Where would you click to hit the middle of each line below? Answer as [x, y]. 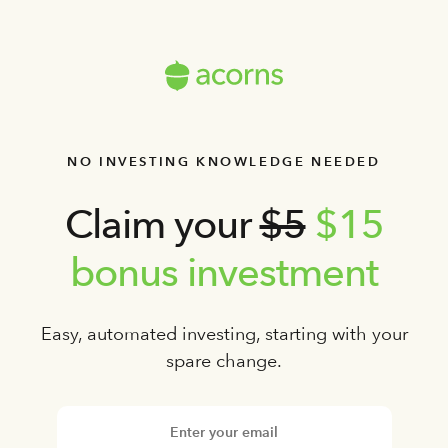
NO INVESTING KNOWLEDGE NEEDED [224, 161]
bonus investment [224, 272]
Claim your [162, 224]
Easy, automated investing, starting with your [224, 333]
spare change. [224, 360]
